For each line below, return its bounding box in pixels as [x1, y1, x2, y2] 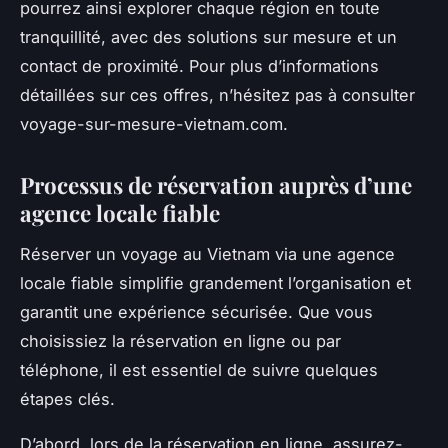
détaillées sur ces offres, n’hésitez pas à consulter [20, 85, 415, 106]
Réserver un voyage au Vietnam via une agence [20, 244, 395, 265]
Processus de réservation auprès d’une [20, 170, 412, 201]
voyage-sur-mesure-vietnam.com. [20, 114, 288, 135]
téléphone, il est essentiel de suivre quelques [20, 360, 378, 381]
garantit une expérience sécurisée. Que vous [20, 302, 373, 323]
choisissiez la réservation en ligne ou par [20, 331, 341, 352]
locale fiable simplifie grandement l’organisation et [20, 273, 411, 294]
